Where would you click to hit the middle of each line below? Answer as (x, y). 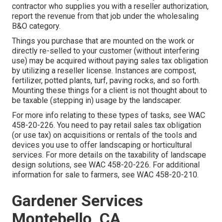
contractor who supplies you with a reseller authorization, (110, 6)
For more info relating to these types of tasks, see (100, 115)
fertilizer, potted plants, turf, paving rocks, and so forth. (106, 81)
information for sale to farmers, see (74, 175)
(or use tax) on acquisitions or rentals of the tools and (104, 135)
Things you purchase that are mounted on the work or (103, 41)
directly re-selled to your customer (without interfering (106, 51)
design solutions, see (50, 165)
